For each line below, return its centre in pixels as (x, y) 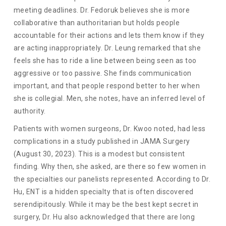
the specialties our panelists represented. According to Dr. (112, 179)
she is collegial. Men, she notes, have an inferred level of (109, 99)
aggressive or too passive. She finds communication (102, 73)
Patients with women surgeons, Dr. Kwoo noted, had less (109, 129)
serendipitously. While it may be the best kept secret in (106, 205)
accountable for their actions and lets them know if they (109, 36)
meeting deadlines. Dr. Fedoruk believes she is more (102, 10)
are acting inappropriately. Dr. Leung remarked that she (107, 48)
